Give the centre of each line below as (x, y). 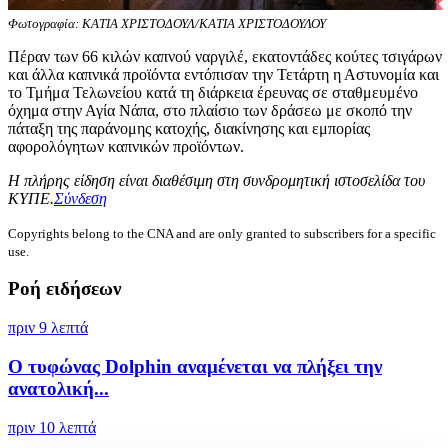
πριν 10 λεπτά (52, 427)
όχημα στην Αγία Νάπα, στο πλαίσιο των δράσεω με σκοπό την (210, 110)
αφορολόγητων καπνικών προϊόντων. (126, 146)
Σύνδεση (80, 198)
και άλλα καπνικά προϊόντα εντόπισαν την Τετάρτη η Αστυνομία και (223, 74)
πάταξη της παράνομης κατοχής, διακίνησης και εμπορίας (189, 128)
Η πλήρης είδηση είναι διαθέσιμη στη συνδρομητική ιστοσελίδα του (216, 180)
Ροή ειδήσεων (64, 289)
